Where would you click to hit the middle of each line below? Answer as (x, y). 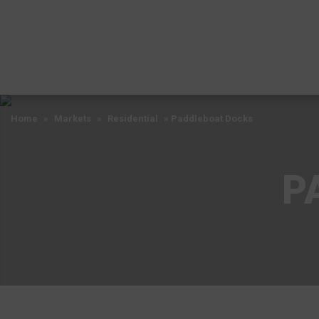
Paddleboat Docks (212, 119)
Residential (133, 119)
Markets (73, 119)
